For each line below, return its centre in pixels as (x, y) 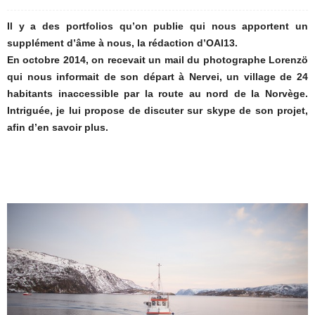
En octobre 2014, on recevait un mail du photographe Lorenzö (157, 60)
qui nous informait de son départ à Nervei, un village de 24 (157, 77)
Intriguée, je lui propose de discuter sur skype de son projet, (157, 110)
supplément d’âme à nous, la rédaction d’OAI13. (122, 43)
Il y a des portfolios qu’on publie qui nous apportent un (157, 26)
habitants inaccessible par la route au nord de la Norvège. (157, 94)
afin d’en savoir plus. (58, 127)
